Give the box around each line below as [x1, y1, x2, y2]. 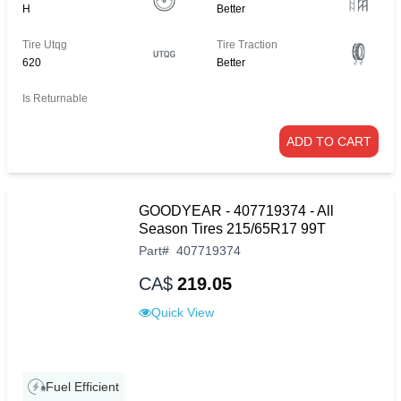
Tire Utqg [22, 38, 67, 52]
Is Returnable [22, 92, 88, 106]
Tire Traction [217, 38, 278, 52]
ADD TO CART [286, 134, 371, 149]
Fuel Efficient [46, 380, 119, 395]
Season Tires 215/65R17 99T [139, 221, 326, 237]
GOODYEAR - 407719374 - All [139, 203, 334, 219]
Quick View [151, 305, 214, 320]
